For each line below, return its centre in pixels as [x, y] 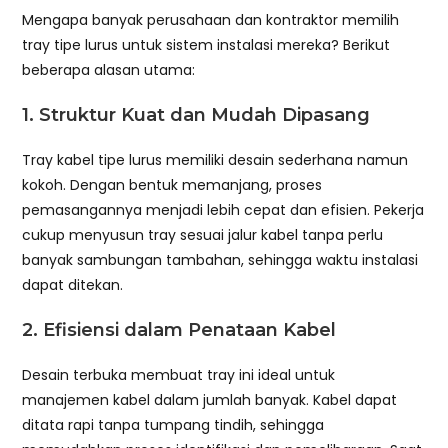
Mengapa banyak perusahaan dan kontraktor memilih [211, 19]
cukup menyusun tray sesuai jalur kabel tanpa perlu [203, 234]
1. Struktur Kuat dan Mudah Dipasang [196, 114]
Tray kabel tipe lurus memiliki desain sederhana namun [215, 159]
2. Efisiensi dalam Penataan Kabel [179, 329]
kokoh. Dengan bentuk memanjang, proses [172, 184]
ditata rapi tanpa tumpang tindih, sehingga [173, 424]
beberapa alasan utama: [109, 69]
